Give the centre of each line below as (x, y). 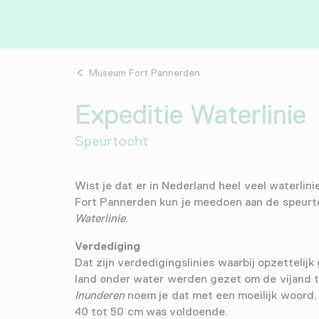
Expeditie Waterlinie (191, 114)
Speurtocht (111, 141)
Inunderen (100, 295)
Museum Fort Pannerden (145, 72)
